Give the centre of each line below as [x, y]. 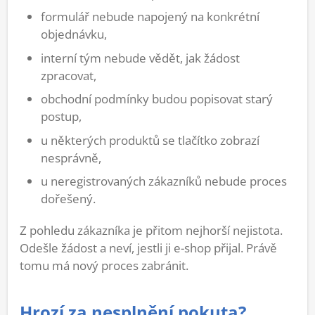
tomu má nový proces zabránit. [104, 265]
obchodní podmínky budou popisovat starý [157, 99]
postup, [61, 117]
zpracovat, [69, 75]
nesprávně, [71, 157]
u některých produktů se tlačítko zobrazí [150, 140]
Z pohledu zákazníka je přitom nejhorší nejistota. [151, 230]
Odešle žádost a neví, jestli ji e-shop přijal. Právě [148, 247]
